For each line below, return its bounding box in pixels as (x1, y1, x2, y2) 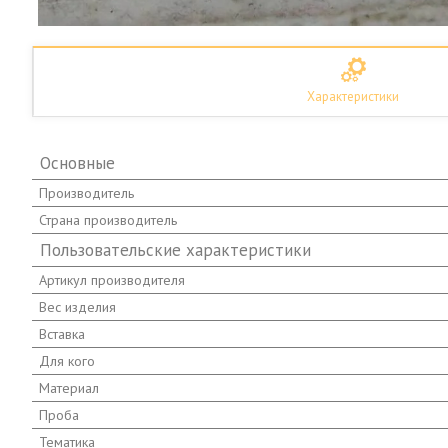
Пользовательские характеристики (40, 238, 311, 261)
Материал (39, 378, 99, 397)
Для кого (39, 351, 95, 370)
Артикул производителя (39, 270, 185, 289)
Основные (40, 151, 115, 174)
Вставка (39, 324, 85, 343)
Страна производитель (39, 210, 177, 229)
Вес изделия (39, 297, 116, 316)
